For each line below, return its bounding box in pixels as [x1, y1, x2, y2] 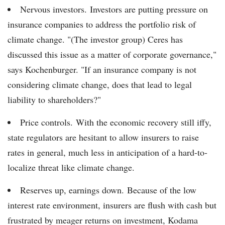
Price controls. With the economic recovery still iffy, [20, 116, 211, 129]
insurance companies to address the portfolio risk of [8, 18, 196, 31]
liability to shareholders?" [8, 93, 101, 106]
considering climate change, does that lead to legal [8, 78, 192, 91]
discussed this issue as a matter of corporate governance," [8, 48, 216, 61]
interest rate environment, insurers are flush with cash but [8, 199, 216, 211]
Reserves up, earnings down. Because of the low [20, 184, 196, 196]
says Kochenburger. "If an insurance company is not [8, 63, 196, 76]
